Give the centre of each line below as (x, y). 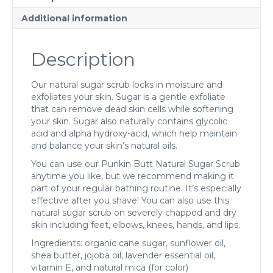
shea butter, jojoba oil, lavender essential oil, (123, 255)
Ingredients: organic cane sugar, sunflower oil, (128, 243)
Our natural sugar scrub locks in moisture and (127, 84)
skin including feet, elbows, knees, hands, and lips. (136, 225)
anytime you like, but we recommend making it (133, 176)
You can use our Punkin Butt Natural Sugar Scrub (136, 164)
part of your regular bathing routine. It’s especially (136, 188)
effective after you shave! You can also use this (130, 200)
